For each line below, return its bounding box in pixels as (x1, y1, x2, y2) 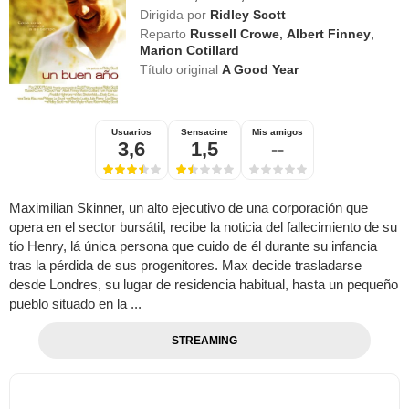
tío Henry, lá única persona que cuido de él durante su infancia (9, 238, 377, 255)
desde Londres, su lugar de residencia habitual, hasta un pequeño (9, 277, 398, 293)
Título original (140, 61, 223, 77)
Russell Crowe (190, 26, 280, 41)
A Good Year (222, 61, 299, 77)
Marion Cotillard (140, 42, 240, 58)
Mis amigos (252, 127, 303, 138)
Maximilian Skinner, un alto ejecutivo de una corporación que (9, 200, 368, 216)
